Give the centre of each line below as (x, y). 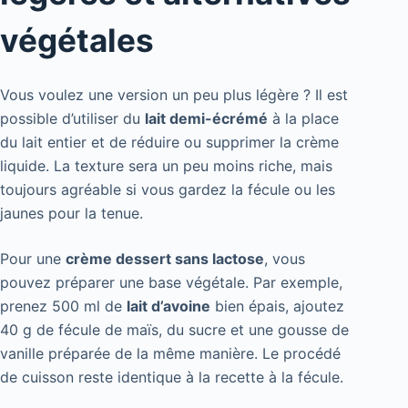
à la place (303, 118)
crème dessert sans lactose (165, 258)
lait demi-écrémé (206, 118)
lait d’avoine (168, 306)
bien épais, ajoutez (277, 306)
